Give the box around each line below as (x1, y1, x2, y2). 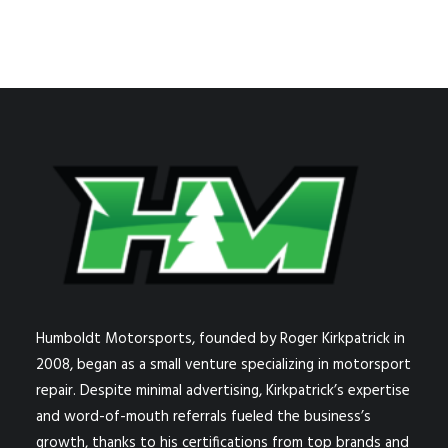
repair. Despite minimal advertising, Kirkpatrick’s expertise (36, 379, 410, 403)
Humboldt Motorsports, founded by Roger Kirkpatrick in (36, 327, 405, 351)
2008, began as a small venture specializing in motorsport (36, 353, 411, 377)
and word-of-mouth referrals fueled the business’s (36, 405, 371, 429)
